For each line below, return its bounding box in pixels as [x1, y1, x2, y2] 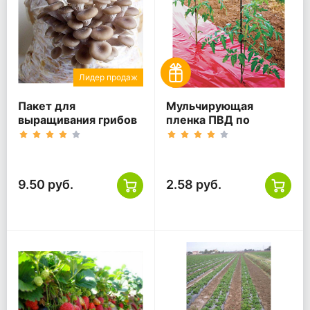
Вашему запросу [166, 126, 259, 140]
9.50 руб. [18, 176, 73, 192]
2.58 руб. [166, 176, 221, 192]
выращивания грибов [18, 112, 137, 127]
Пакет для [18, 98, 75, 113]
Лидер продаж [79, 71, 138, 82]
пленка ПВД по [166, 112, 250, 127]
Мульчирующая [166, 98, 253, 113]
